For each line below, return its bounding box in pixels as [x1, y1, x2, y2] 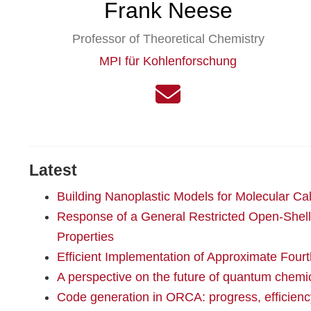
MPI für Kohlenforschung [99, 54, 237, 68]
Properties [57, 230, 114, 244]
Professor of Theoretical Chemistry [72, 32, 264, 46]
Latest [29, 162, 77, 180]
